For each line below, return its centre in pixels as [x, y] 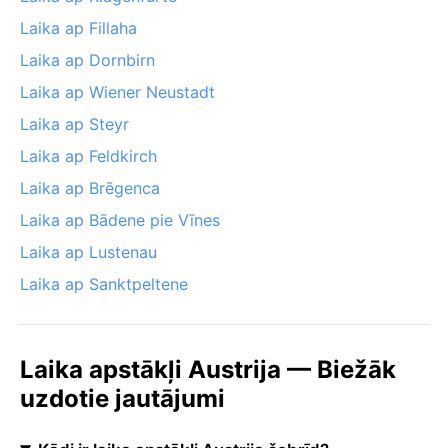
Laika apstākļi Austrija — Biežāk [208, 369]
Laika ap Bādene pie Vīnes [120, 219]
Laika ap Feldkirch [88, 155]
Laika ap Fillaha [78, 27]
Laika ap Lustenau [88, 251]
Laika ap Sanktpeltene [104, 283]
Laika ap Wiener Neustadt [117, 91]
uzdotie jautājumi [122, 398]
